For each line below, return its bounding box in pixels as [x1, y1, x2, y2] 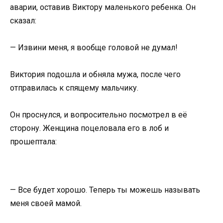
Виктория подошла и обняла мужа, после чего [10, 70, 181, 79]
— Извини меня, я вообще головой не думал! [10, 42, 178, 52]
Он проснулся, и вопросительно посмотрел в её [10, 110, 187, 120]
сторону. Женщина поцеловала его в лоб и [10, 123, 169, 133]
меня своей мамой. [10, 199, 82, 209]
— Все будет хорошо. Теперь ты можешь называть [10, 185, 200, 195]
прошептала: [10, 137, 57, 147]
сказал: [10, 15, 36, 25]
